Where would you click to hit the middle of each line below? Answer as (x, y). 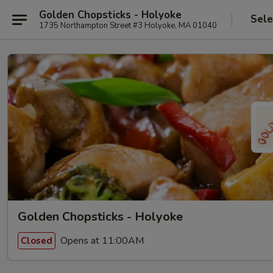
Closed (37, 240)
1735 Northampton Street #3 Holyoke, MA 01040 (128, 25)
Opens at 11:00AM (101, 240)
